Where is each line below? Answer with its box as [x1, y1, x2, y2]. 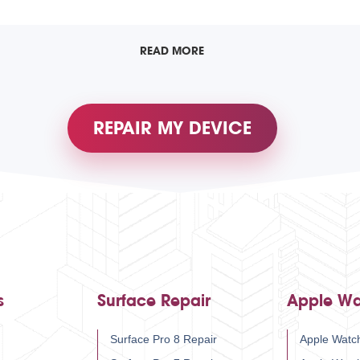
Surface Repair [97, 292, 211, 311]
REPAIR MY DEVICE [92, 118, 252, 139]
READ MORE [140, 44, 204, 58]
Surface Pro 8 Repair [110, 333, 217, 346]
